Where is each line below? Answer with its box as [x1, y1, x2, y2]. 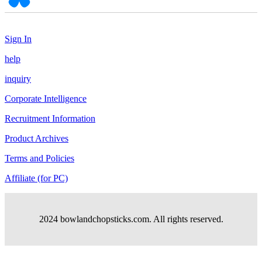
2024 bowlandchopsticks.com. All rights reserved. [39, 213, 223, 224]
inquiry [5, 73, 31, 84]
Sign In [5, 33, 32, 44]
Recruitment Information [5, 113, 95, 123]
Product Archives [5, 133, 68, 143]
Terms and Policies [5, 153, 74, 163]
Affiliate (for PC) [5, 173, 68, 183]
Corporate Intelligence [5, 93, 87, 104]
